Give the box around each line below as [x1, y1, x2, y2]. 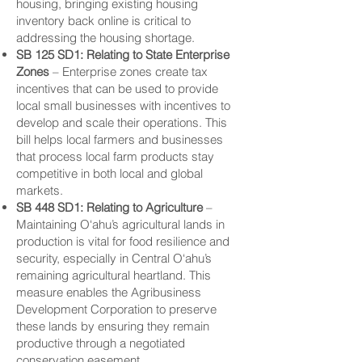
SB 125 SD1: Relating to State [16, 47, 175, 62]
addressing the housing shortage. [16, 30, 195, 45]
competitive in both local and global [16, 166, 203, 181]
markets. [16, 183, 63, 198]
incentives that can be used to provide [16, 81, 218, 96]
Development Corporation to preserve [16, 301, 217, 317]
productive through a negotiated [16, 335, 185, 351]
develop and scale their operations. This [16, 115, 227, 130]
